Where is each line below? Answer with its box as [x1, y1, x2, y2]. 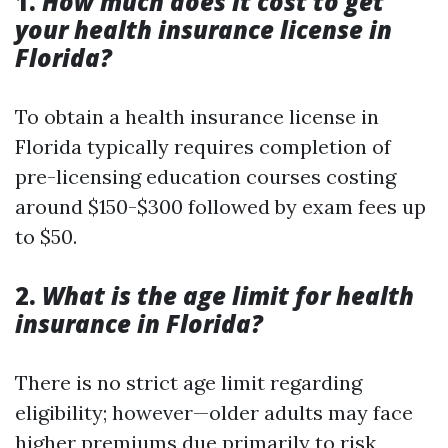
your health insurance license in [15, 13, 392, 46]
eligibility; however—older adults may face [15, 400, 413, 425]
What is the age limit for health [42, 279, 414, 312]
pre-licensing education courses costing [15, 164, 396, 189]
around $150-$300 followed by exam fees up [15, 194, 426, 219]
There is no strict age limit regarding [15, 370, 362, 395]
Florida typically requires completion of [15, 134, 391, 159]
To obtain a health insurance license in [15, 104, 379, 129]
